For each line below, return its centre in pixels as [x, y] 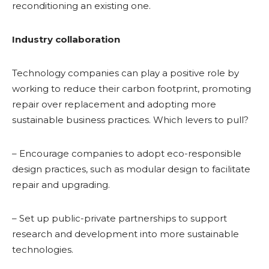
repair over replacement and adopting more [114, 104]
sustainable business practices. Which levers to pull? [130, 120]
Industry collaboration [66, 39]
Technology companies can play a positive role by [125, 73]
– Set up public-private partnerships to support [119, 218]
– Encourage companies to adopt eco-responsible [127, 153]
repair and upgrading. [61, 185]
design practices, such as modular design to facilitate [131, 169]
